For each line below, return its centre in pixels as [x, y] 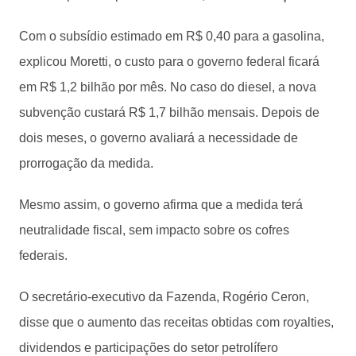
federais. [43, 255]
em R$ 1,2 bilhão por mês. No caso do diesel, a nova [168, 87]
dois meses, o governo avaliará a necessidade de [159, 137]
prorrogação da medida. [86, 163]
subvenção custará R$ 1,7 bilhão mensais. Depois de [169, 112]
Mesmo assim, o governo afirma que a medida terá [161, 204]
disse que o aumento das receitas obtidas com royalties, [176, 322]
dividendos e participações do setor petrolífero [149, 347]
